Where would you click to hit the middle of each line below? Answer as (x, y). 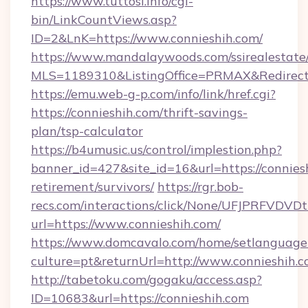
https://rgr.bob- (200, 187)
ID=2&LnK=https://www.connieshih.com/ (147, 38)
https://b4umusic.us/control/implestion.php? (156, 150)
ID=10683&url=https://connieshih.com (140, 298)
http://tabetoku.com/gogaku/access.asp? (146, 279)
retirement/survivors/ (92, 187)
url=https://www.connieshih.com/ (126, 224)
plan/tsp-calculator (87, 131)
